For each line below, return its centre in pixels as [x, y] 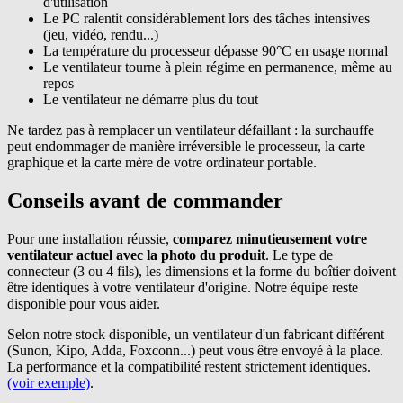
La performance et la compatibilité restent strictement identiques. [189, 366]
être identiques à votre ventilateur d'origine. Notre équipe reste [183, 287]
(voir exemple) [49, 382]
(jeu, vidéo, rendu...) [101, 34]
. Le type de [299, 255]
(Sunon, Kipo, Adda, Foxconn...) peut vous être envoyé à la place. [195, 350]
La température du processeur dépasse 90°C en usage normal [215, 50]
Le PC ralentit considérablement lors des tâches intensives [206, 18]
